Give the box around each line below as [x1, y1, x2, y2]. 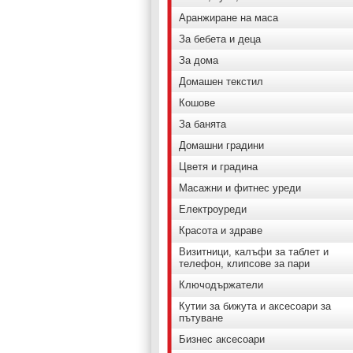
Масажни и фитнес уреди [179, 182, 301, 194]
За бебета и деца [179, 33, 261, 45]
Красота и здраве [179, 225, 262, 236]
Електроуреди [179, 203, 247, 215]
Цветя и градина [179, 161, 258, 173]
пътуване [179, 312, 223, 324]
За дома [179, 54, 218, 66]
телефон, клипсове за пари [179, 258, 310, 269]
